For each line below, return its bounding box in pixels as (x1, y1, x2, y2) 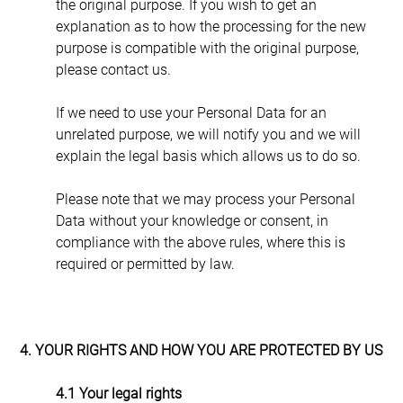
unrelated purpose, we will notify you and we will (55, 125, 364, 143)
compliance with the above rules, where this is (55, 233, 349, 251)
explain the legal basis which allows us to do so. (55, 147, 361, 165)
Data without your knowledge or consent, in (55, 211, 332, 229)
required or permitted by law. (55, 255, 235, 273)
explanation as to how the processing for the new (55, 17, 370, 35)
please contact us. (55, 60, 171, 78)
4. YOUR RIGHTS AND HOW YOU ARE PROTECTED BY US (19, 341, 382, 359)
